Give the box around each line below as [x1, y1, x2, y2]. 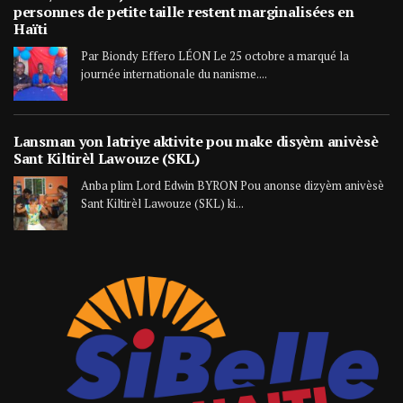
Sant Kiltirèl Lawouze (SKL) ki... [81, 194, 244, 211]
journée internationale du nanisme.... [81, 65, 267, 82]
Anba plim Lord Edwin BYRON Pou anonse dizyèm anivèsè [81, 176, 384, 193]
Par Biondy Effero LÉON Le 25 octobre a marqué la [81, 47, 349, 64]
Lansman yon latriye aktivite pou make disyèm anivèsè [13, 130, 379, 151]
